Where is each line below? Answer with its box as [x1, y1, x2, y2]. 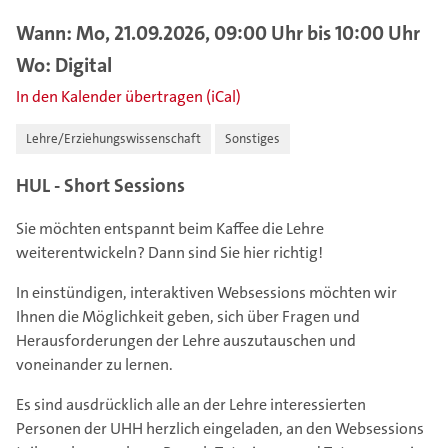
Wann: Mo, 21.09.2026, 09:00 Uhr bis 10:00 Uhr [16, 20, 420, 46]
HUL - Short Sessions [16, 174, 185, 198]
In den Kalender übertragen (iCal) [16, 86, 241, 107]
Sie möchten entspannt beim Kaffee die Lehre [16, 217, 324, 239]
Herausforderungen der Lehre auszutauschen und [16, 329, 356, 351]
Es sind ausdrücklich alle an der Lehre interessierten [16, 393, 366, 415]
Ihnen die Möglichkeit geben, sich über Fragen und [16, 305, 360, 327]
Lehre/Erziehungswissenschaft [26, 130, 201, 147]
